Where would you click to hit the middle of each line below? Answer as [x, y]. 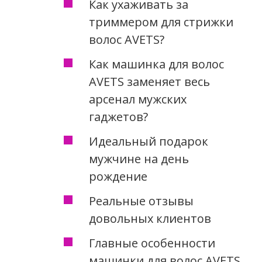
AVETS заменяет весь [149, 81]
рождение [118, 176]
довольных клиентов [150, 218]
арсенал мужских [137, 99]
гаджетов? [118, 116]
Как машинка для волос [156, 64]
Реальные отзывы [141, 201]
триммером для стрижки [161, 22]
